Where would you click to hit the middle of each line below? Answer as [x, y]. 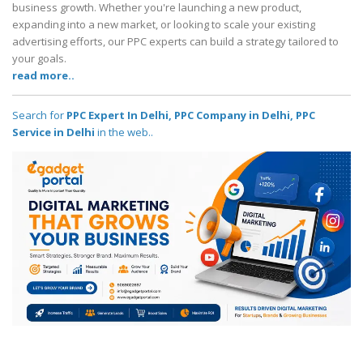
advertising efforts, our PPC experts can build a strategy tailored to [175, 42]
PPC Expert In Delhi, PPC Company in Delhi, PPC [191, 115]
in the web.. [124, 132]
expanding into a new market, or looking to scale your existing [164, 25]
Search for [39, 115]
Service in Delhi [53, 132]
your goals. [39, 59]
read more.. [43, 76]
